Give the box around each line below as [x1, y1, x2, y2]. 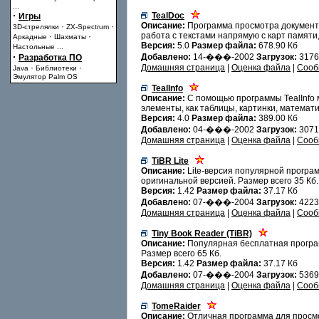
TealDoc [152, 11, 184, 21]
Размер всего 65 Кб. [141, 249, 221, 258]
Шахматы [54, 33, 86, 41]
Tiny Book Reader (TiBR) [152, 229, 252, 239]
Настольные [13, 43, 55, 51]
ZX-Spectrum [66, 23, 109, 31]
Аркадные [13, 33, 47, 41]
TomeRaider [152, 301, 201, 311]
